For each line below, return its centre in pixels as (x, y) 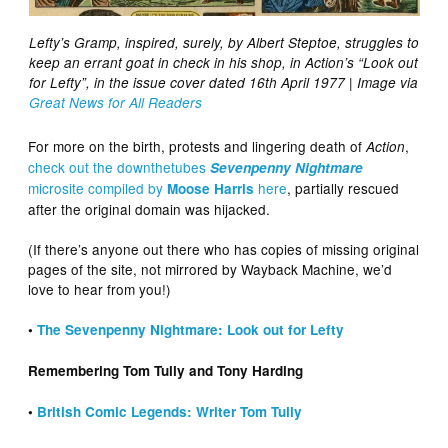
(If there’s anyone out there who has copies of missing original (224, 248)
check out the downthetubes (119, 166)
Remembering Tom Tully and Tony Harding (166, 370)
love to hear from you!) (100, 288)
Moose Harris (211, 188)
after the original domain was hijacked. (149, 208)
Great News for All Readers (115, 102)
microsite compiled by (98, 187)
